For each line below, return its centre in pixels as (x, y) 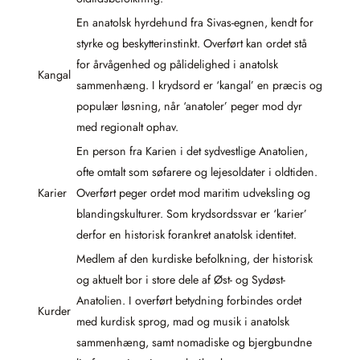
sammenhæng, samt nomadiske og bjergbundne (194, 343)
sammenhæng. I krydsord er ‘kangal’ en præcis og (199, 86)
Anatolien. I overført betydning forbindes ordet (189, 301)
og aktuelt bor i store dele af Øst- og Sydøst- (181, 280)
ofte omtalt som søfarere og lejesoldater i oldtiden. (197, 172)
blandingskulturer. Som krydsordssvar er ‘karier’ (192, 214)
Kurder (54, 311)
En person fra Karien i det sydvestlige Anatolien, (192, 151)
